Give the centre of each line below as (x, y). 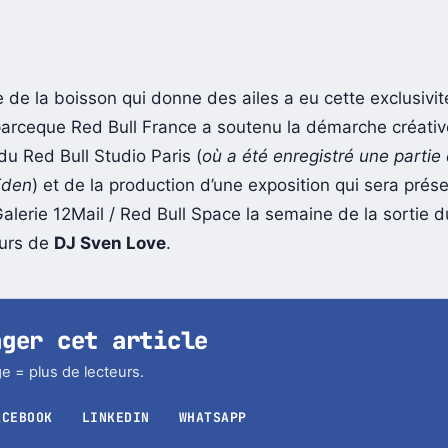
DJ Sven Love (110, 243)
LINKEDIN (115, 418)
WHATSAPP (212, 418)
